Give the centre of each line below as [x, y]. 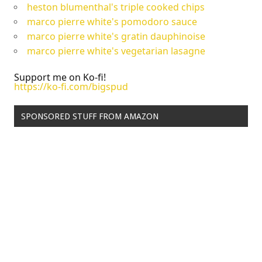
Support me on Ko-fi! [60, 77]
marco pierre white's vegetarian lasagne [116, 51]
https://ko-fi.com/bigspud [71, 86]
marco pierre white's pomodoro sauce [112, 21]
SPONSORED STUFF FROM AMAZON [89, 116]
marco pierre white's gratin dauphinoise [116, 36]
